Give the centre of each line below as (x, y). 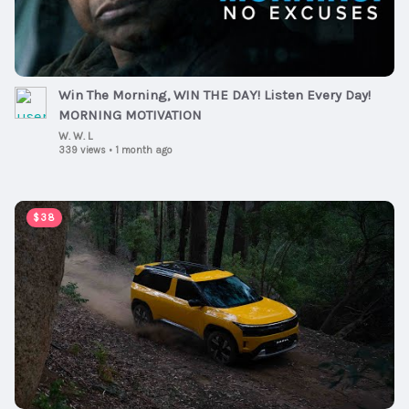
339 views (82, 151)
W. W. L (75, 136)
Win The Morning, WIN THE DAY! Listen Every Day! (215, 95)
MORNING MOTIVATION (130, 115)
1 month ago (144, 151)
